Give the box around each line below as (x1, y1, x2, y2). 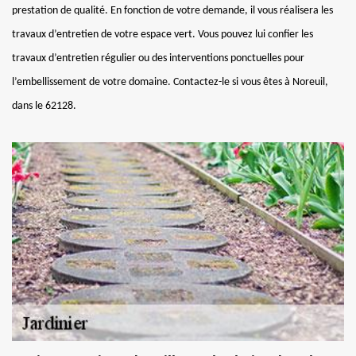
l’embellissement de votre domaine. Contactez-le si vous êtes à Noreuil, (12, 75, 328, 88)
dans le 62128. (12, 99, 76, 112)
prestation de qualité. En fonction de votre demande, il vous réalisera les (12, 4, 333, 17)
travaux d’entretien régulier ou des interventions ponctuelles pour (12, 52, 304, 64)
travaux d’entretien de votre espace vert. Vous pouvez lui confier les (12, 28, 313, 41)
